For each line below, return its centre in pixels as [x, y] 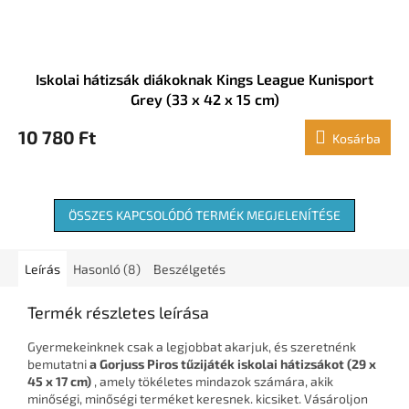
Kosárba [357, 139]
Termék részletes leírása [118, 313]
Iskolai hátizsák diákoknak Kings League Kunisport [204, 79]
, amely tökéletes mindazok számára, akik [212, 382]
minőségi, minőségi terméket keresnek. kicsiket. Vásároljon [198, 399]
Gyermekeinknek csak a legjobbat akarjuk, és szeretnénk [192, 347]
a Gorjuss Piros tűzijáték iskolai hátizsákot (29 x [233, 364]
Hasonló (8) [107, 269]
